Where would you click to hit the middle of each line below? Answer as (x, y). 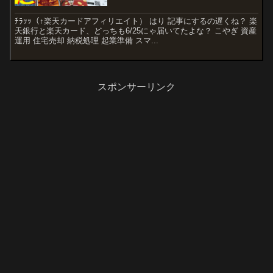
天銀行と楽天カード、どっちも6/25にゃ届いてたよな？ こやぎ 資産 (136, 30)
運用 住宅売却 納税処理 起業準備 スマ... (87, 40)
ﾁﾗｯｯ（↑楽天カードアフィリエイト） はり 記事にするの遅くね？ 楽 (136, 21)
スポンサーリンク (136, 87)
